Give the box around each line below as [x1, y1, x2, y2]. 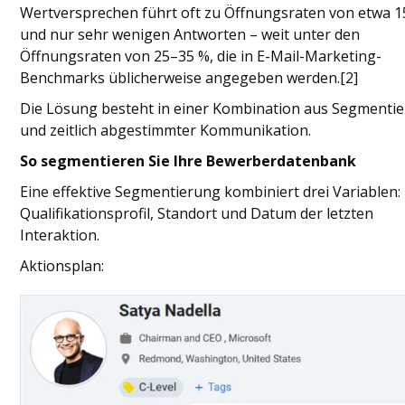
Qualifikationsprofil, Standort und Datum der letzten [20, 203, 374, 223]
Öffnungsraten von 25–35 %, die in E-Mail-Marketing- [20, 46, 382, 66]
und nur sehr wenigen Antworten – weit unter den [20, 24, 361, 44]
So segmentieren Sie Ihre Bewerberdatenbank [20, 151, 357, 171]
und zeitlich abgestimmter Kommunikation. [20, 120, 312, 140]
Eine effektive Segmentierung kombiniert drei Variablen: [20, 182, 401, 202]
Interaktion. [20, 225, 100, 245]
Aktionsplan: [20, 256, 105, 276]
